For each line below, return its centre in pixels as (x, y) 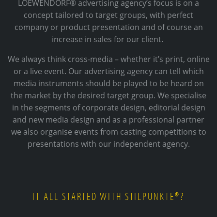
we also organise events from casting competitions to (108, 132)
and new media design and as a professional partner (108, 119)
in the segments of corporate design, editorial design (108, 107)
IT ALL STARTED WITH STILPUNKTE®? (108, 196)
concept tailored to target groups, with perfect (108, 15)
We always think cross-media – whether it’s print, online (108, 59)
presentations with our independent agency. (108, 144)
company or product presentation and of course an (108, 27)
